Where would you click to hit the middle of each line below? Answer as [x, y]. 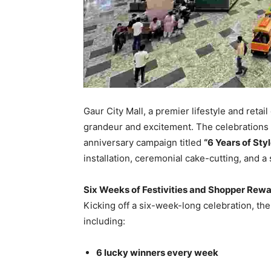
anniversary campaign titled [144, 143]
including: [104, 221]
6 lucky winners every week [157, 253]
